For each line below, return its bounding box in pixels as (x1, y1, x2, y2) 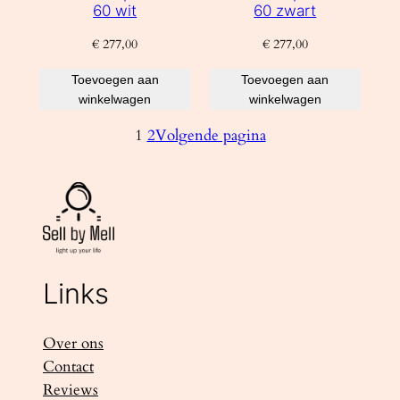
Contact (43, 356, 94, 378)
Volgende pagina (154, 125, 266, 146)
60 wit (93, 2, 137, 21)
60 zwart (254, 2, 317, 21)
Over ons (43, 333, 104, 354)
